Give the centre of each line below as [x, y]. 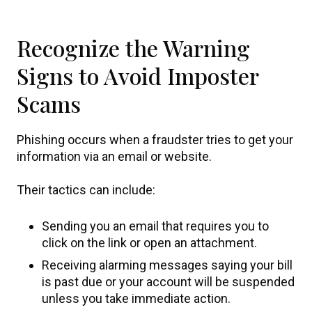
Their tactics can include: [86, 190]
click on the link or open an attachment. [149, 243]
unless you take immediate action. [136, 298]
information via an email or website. [114, 156]
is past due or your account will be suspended [168, 282]
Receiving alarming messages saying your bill [167, 265]
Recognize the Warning [133, 48]
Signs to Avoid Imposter [138, 76]
